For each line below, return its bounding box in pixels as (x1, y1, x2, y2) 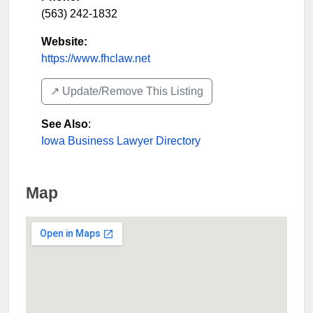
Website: (41, 35, 87, 48)
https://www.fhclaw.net (41, 52, 150, 64)
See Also (41, 117, 88, 130)
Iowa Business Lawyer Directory (41, 134, 201, 147)
